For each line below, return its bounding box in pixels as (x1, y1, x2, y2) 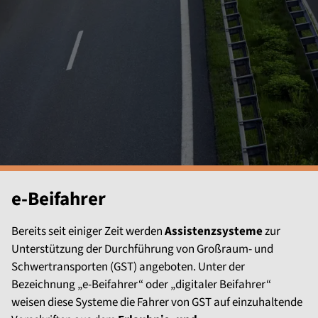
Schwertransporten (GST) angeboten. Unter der (11, 258, 245, 275)
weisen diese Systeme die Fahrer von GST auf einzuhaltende (11, 294, 302, 311)
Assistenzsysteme (165, 223, 265, 240)
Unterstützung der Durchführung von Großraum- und (11, 241, 273, 258)
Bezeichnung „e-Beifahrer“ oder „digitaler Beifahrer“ (11, 276, 271, 293)
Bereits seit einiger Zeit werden (11, 223, 165, 240)
